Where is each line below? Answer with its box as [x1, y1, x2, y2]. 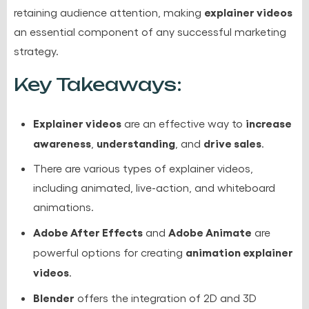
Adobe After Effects [33, 224, 143, 239]
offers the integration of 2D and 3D [74, 290, 257, 304]
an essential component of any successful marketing [14, 24, 286, 38]
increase [246, 115, 292, 130]
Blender [33, 290, 74, 304]
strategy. [14, 43, 59, 57]
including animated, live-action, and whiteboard [33, 180, 275, 194]
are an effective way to [121, 116, 246, 130]
